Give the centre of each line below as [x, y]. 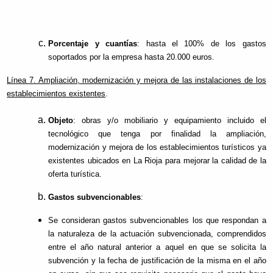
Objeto [61, 121]
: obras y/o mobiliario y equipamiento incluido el [170, 121]
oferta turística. [75, 174]
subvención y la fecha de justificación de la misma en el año [157, 261]
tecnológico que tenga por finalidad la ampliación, [157, 134]
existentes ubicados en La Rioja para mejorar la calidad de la [157, 161]
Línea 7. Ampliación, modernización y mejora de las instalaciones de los [136, 80]
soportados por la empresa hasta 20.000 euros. [132, 57]
